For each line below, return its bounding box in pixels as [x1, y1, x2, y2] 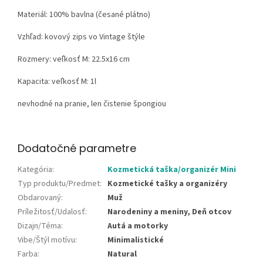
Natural [107, 248, 137, 261]
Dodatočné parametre [18, 141, 136, 156]
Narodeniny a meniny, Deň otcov [107, 206, 231, 218]
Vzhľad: [18, 31, 45, 43]
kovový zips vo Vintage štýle [45, 31, 145, 43]
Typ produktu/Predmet [18, 178, 100, 190]
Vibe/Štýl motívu [18, 234, 75, 247]
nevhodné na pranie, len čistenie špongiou [18, 98, 166, 110]
